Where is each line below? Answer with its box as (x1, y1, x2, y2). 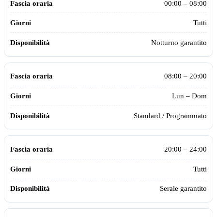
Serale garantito (160, 184, 207, 193)
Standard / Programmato (134, 111, 207, 120)
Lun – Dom (172, 91, 207, 100)
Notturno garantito (151, 38, 207, 46)
